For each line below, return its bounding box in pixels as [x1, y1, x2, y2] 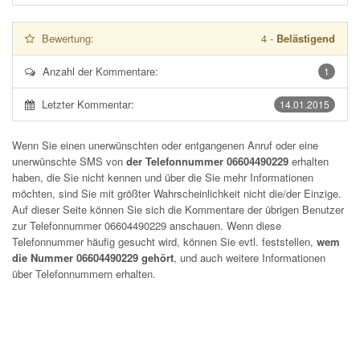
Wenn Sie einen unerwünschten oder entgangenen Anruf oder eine [12, 137, 318, 153]
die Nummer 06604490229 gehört [12, 250, 174, 265]
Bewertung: [42, 31, 94, 46]
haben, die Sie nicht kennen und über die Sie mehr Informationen [12, 170, 313, 185]
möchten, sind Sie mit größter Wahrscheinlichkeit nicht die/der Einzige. [12, 186, 342, 201]
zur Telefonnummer [12, 218, 104, 233]
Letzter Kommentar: [42, 96, 134, 112]
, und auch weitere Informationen [174, 250, 325, 265]
